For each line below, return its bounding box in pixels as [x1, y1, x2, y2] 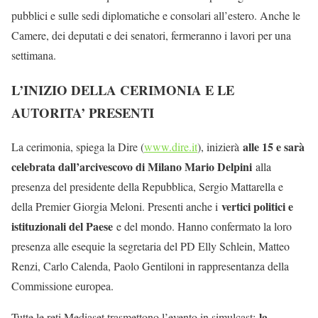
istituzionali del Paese [11, 218, 113, 235]
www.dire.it [144, 139, 197, 155]
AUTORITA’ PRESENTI [11, 102, 154, 122]
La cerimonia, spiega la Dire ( [11, 139, 144, 155]
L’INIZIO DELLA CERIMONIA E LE [11, 79, 234, 99]
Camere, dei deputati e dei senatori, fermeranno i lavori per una [11, 27, 291, 43]
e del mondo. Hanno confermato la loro [113, 219, 292, 234]
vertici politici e [221, 198, 293, 215]
